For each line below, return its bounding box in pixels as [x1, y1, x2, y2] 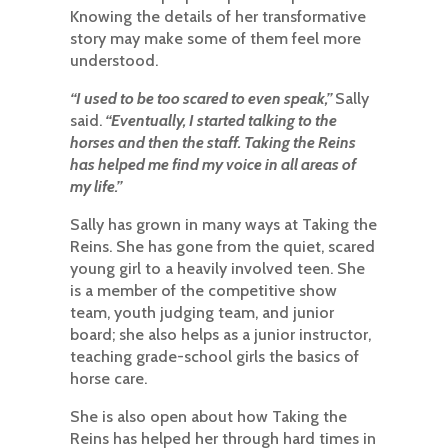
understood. [69, 51, 158, 70]
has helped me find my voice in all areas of [69, 155, 356, 174]
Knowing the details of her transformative [69, 7, 366, 26]
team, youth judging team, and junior [69, 303, 334, 322]
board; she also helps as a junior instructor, [69, 325, 371, 344]
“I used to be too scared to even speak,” [69, 89, 335, 108]
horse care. [69, 369, 147, 388]
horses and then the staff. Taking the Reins [69, 133, 356, 152]
